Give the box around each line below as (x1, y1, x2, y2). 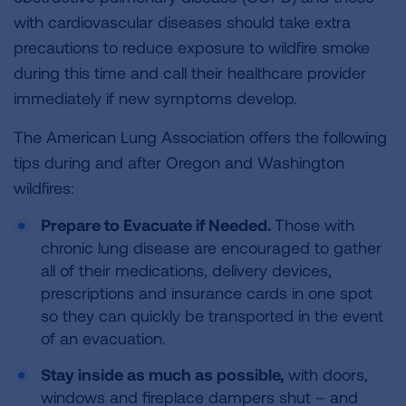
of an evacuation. (41, 328, 170, 348)
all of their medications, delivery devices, (41, 260, 332, 280)
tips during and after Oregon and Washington (14, 152, 344, 172)
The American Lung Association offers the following (14, 127, 387, 147)
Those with (275, 215, 354, 235)
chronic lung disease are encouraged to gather (41, 237, 382, 257)
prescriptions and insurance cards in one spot (41, 283, 372, 303)
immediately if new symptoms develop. (14, 88, 302, 108)
